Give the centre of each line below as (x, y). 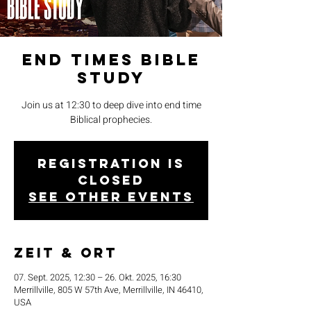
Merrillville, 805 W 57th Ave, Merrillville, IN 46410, (109, 290)
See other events (111, 197)
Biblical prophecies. (111, 120)
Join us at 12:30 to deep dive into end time (111, 105)
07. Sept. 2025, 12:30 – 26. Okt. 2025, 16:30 (98, 277)
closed (111, 180)
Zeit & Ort (66, 253)
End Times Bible (111, 60)
